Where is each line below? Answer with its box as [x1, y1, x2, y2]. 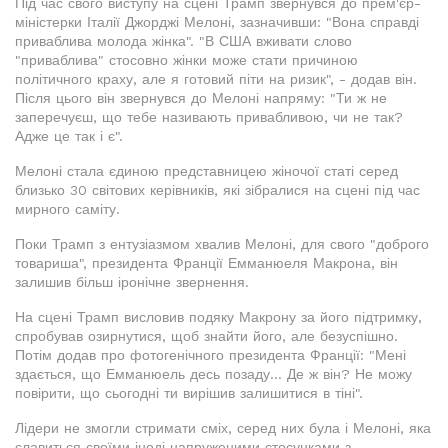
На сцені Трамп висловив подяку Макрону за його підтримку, [15, 308, 422, 325]
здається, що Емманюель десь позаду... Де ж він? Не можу [15, 365, 412, 382]
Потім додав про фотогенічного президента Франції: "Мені [15, 346, 406, 363]
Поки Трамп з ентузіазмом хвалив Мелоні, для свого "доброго [15, 235, 429, 252]
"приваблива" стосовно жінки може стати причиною [15, 51, 358, 68]
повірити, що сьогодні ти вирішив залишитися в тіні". [15, 384, 363, 401]
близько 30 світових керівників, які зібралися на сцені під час [15, 181, 420, 198]
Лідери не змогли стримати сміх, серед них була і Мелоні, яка [15, 419, 431, 436]
